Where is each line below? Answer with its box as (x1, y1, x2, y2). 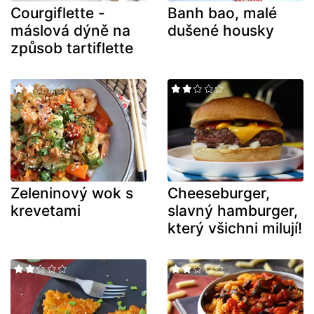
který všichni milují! (168, 219, 302, 237)
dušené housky (168, 22, 274, 40)
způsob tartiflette (11, 39, 133, 57)
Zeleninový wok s (11, 184, 133, 202)
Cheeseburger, (168, 184, 270, 202)
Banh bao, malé (168, 4, 277, 22)
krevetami (11, 201, 81, 219)
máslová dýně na (11, 22, 130, 40)
